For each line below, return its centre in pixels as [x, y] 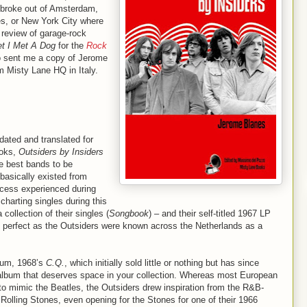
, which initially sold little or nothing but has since [162, 263]
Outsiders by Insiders [61, 152]
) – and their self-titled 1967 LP [210, 213]
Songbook [129, 213]
